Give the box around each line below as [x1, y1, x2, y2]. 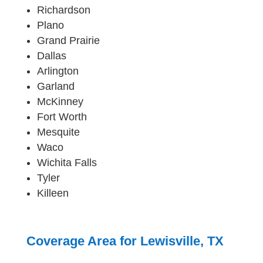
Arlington [36, 65, 79, 77]
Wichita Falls [36, 156, 97, 168]
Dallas [36, 49, 66, 62]
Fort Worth [36, 110, 87, 123]
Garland [36, 80, 75, 92]
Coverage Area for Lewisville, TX [26, 233, 224, 248]
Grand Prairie [36, 34, 100, 46]
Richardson [36, 4, 90, 16]
